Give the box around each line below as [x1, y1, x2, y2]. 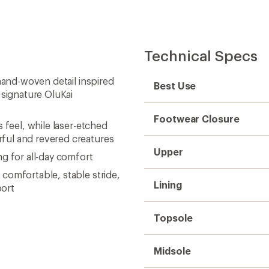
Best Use [154, 80, 196, 91]
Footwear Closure [154, 113, 240, 124]
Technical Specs [144, 47, 258, 64]
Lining [154, 179, 182, 190]
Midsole [154, 245, 191, 256]
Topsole [154, 212, 193, 223]
